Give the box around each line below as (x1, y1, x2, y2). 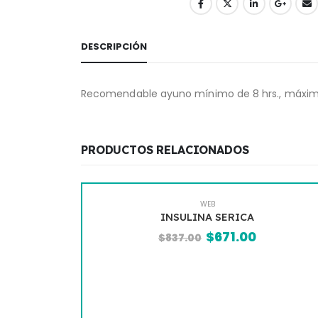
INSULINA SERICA (160, 210, 254, 224)
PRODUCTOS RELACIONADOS (81, 142, 249, 157)
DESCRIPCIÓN (81, 39, 147, 53)
